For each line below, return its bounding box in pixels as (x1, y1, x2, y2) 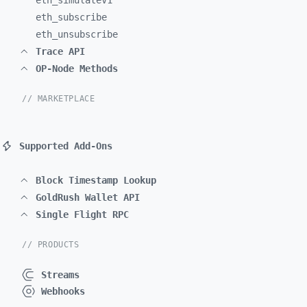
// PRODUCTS (22, 240, 79, 249)
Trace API (36, 46, 85, 57)
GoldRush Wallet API (36, 192, 140, 203)
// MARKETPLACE (22, 94, 95, 103)
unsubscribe (58, 29, 118, 40)
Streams (41, 269, 79, 280)
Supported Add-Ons (19, 140, 112, 151)
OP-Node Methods (36, 63, 118, 74)
